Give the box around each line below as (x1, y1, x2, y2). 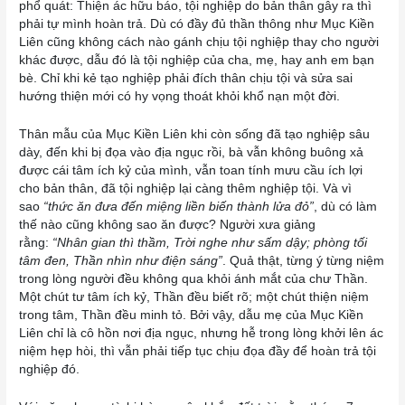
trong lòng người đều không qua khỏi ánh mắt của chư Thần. (19, 271, 369, 286)
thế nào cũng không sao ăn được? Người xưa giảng (19, 217, 316, 231)
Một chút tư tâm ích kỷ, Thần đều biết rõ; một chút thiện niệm (19, 289, 370, 304)
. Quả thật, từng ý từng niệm (222, 253, 385, 268)
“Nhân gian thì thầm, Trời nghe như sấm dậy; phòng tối (52, 235, 368, 250)
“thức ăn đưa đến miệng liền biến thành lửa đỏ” (40, 199, 315, 213)
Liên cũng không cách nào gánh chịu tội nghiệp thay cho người (19, 35, 380, 50)
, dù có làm (314, 199, 378, 213)
